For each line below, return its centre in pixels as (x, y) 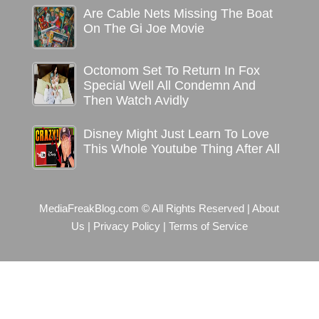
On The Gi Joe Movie (143, 28)
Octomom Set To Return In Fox (171, 70)
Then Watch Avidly (136, 100)
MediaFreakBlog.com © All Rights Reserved (143, 208)
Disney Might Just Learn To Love (176, 134)
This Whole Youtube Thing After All (181, 148)
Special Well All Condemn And (169, 85)
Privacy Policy (126, 226)
